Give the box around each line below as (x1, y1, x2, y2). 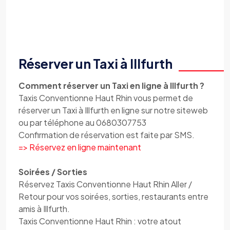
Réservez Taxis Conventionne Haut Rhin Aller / (18, 179, 192, 189)
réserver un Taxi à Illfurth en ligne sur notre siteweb (18, 105, 208, 116)
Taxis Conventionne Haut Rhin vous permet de (18, 92, 193, 103)
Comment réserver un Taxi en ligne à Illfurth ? (18, 80, 204, 91)
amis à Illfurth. (18, 203, 70, 214)
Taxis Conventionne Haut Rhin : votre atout (18, 216, 181, 226)
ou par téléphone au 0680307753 (18, 117, 146, 128)
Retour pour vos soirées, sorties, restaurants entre (18, 191, 208, 202)
